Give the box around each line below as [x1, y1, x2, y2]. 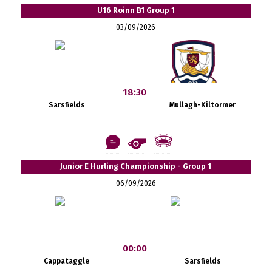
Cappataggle [44, 256, 90, 265]
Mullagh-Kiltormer [169, 100, 236, 109]
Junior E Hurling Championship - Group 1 [60, 161, 212, 171]
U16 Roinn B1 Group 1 [97, 5, 175, 15]
